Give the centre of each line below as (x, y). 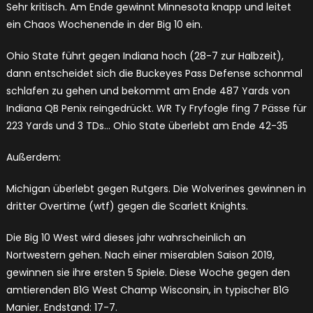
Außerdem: (33, 158)
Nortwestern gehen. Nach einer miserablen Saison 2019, (140, 255)
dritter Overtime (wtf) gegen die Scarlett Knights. (127, 206)
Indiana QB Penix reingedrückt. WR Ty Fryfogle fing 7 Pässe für (156, 109)
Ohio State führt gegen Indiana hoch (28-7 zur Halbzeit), (145, 56)
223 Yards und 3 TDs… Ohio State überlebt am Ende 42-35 (147, 126)
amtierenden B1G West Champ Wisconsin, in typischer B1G (147, 290)
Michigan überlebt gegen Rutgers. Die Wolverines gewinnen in (156, 189)
